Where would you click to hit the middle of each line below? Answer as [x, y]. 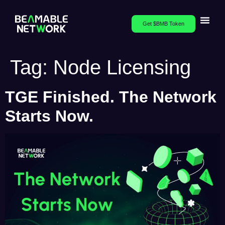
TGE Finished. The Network [111, 97]
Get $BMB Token [164, 24]
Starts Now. [49, 116]
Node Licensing [122, 67]
